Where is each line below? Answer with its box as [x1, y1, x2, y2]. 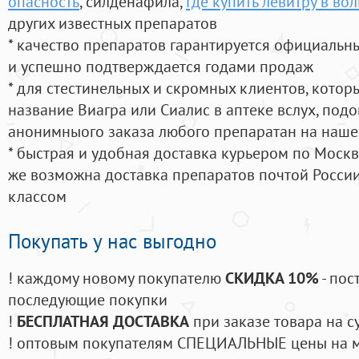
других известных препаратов [8, 12, 217, 34]
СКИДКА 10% [225, 267, 319, 289]
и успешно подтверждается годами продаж [8, 55, 313, 78]
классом [8, 185, 67, 208]
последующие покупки [8, 288, 167, 311]
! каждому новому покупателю [8, 267, 225, 289]
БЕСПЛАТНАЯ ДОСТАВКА [17, 310, 189, 333]
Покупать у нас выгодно [8, 228, 216, 255]
